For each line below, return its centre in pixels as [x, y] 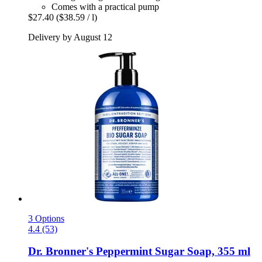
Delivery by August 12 [70, 37]
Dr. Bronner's [61, 251]
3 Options [46, 218]
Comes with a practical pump [105, 6]
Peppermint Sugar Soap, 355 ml [172, 251]
